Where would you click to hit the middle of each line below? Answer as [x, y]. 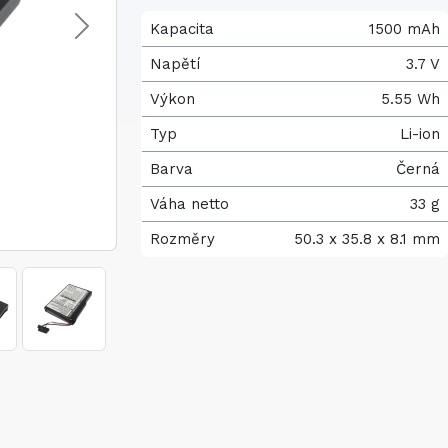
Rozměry [182, 239]
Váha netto [189, 204]
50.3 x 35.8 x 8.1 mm [367, 239]
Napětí [175, 64]
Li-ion [420, 134]
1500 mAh [404, 29]
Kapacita [182, 29]
